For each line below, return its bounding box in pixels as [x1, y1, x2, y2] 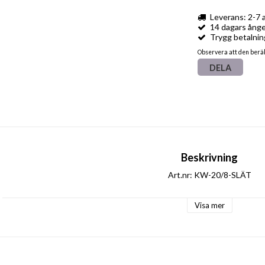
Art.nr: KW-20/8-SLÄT [167, 170, 251, 180]
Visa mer [194, 201, 225, 211]
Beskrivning [181, 151, 238, 164]
